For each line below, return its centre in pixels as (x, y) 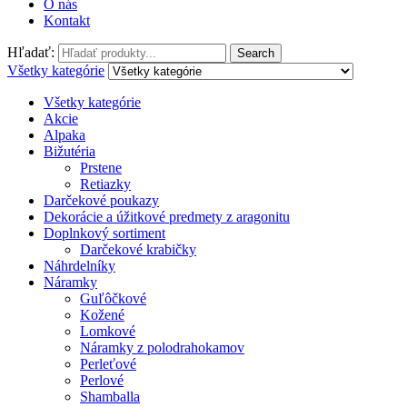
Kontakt (67, 21)
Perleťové (108, 364)
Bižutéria (69, 152)
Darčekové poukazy (101, 201)
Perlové (102, 381)
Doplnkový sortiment (104, 233)
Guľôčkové (113, 299)
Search (256, 54)
